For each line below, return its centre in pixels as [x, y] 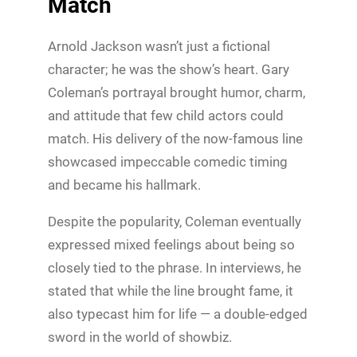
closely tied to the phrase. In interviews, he [175, 267]
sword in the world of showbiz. [140, 337]
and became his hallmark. [124, 184]
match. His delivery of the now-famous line [175, 138]
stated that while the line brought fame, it [171, 290]
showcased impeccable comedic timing [168, 161]
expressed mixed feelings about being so [171, 244]
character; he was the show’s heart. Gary [169, 69]
